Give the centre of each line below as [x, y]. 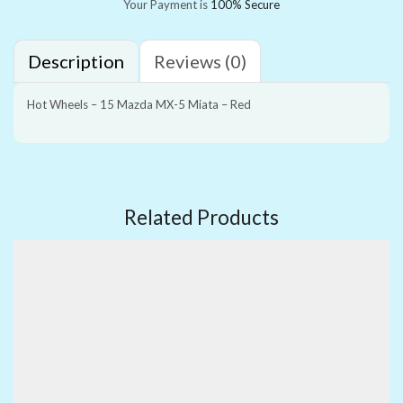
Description [76, 62]
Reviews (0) [200, 62]
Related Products [201, 218]
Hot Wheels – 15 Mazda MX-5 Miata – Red [139, 105]
